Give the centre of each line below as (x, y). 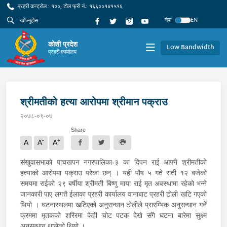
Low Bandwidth (190, 47)
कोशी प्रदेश (63, 44)
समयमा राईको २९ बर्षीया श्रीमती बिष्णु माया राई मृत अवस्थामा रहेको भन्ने (113, 183)
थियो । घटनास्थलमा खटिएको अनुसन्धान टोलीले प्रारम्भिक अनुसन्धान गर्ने (113, 204)
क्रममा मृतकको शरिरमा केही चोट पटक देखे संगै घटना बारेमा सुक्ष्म (113, 215)
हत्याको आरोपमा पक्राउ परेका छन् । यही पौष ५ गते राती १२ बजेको (113, 173)
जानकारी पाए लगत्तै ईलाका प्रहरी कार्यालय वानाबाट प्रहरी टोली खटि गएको (113, 194)
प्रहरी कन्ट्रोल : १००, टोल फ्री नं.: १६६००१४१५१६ (69, 6)
